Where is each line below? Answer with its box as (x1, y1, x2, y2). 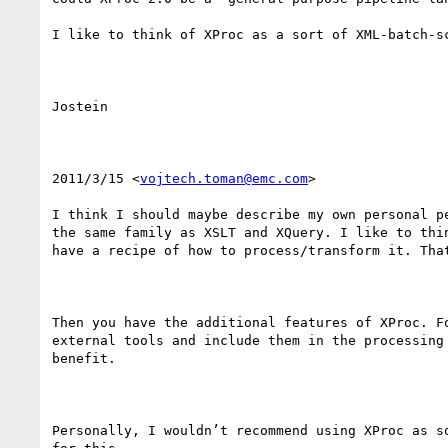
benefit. (52, 350, 116, 366)
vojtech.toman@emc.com (140, 170, 308, 186)
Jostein (52, 98, 108, 114)
